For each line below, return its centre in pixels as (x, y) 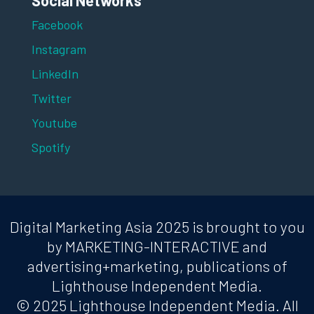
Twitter (51, 98)
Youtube (54, 123)
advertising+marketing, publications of (157, 266)
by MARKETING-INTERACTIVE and (157, 246)
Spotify (50, 148)
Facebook (57, 25)
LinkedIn (55, 74)
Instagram (59, 49)
